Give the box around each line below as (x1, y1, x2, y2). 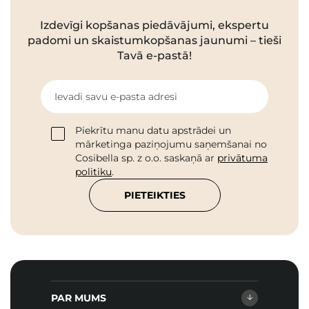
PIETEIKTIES (123, 189, 186, 202)
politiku (75, 166, 112, 179)
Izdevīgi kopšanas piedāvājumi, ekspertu (40, 19, 269, 32)
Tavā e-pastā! (117, 49, 192, 63)
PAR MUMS (51, 292, 106, 305)
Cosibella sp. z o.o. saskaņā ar (75, 152, 217, 165)
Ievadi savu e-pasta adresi (54, 90, 177, 103)
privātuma (217, 152, 268, 165)
